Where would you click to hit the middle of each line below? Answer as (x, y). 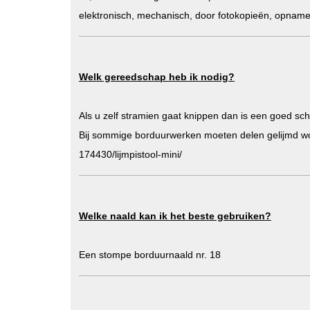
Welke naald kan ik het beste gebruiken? (175, 216)
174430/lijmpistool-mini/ (130, 154)
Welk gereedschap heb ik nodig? (157, 77)
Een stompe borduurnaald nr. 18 (150, 255)
